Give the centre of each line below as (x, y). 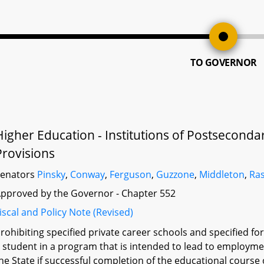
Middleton (222, 174)
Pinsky (52, 174)
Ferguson (131, 174)
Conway (88, 174)
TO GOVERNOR (224, 62)
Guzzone (176, 174)
